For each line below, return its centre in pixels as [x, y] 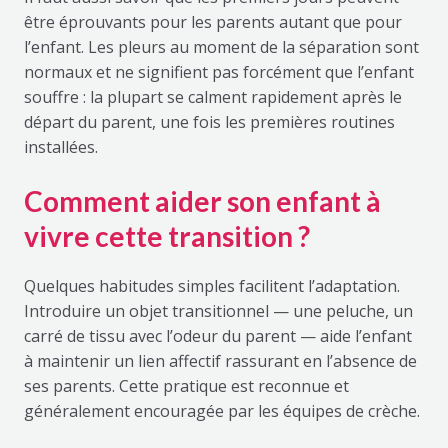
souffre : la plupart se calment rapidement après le [212, 97]
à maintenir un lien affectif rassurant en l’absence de [220, 361]
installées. [60, 147]
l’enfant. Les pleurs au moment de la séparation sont [221, 47]
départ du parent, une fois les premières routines [209, 122]
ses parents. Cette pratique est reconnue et [186, 386]
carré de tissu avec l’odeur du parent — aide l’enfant [217, 336]
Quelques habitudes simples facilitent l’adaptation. [211, 286]
